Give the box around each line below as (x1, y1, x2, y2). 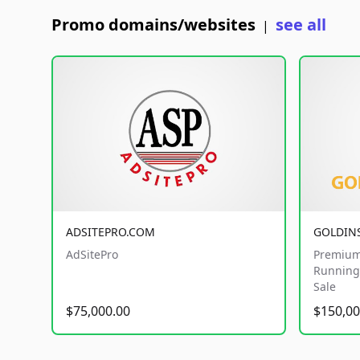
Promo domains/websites (51, 14, 256, 35)
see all (276, 14, 326, 35)
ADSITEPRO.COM (66, 224, 155, 239)
